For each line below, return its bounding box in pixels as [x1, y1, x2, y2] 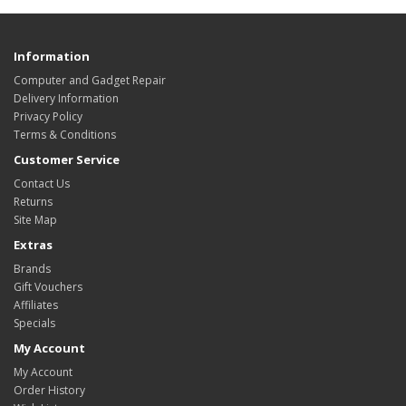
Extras [14, 237, 53, 253]
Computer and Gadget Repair [14, 72, 166, 88]
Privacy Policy [14, 109, 82, 124]
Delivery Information [14, 91, 119, 106]
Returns [14, 194, 53, 209]
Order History [14, 382, 85, 398]
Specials [14, 315, 55, 331]
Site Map [14, 212, 57, 227]
